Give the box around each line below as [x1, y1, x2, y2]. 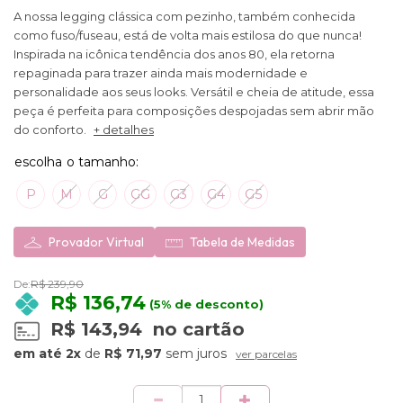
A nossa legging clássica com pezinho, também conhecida [13, 9, 355, 24]
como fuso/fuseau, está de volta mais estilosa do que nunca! [13, 28, 362, 43]
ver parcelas [236, 347, 297, 362]
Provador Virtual [49, 234, 144, 251]
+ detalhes [94, 122, 154, 138]
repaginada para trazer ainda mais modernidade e [13, 66, 308, 81]
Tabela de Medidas [190, 234, 295, 251]
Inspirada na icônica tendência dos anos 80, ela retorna [13, 47, 335, 62]
